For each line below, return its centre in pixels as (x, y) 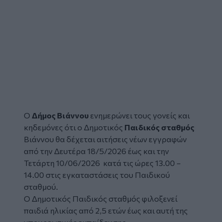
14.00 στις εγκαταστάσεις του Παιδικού (97, 174)
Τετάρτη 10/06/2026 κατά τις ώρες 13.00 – (102, 163)
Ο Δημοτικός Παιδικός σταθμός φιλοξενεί (101, 198)
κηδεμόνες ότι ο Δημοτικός (74, 127)
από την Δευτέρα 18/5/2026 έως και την (96, 151)
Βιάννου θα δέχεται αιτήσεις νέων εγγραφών (105, 139)
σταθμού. (42, 186)
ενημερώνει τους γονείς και (140, 115)
